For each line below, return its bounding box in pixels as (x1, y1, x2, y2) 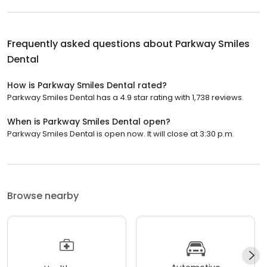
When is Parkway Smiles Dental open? (7, 116, 170, 128)
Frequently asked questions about (7, 37, 175, 51)
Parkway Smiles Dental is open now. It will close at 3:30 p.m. (7, 128, 234, 139)
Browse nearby (7, 189, 79, 203)
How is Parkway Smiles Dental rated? (7, 79, 167, 91)
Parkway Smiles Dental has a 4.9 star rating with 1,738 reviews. (7, 92, 244, 103)
